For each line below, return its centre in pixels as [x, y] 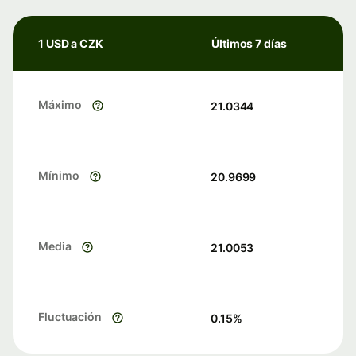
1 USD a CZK [71, 43]
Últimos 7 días [249, 43]
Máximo [60, 105]
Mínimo [59, 176]
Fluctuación [70, 317]
